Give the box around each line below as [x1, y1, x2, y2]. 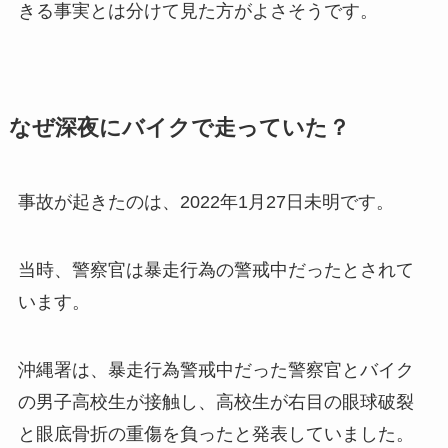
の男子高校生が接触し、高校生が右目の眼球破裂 [17, 392, 414, 413]
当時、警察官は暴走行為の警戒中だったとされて [17, 260, 414, 281]
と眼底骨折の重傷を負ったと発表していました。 [17, 424, 414, 445]
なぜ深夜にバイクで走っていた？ [8, 116, 350, 141]
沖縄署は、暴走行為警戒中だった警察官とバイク [17, 360, 414, 381]
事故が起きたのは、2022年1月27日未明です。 [17, 192, 394, 213]
